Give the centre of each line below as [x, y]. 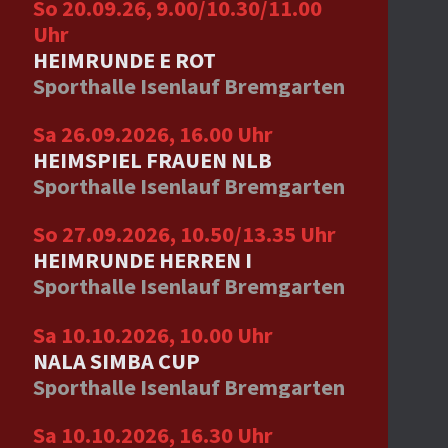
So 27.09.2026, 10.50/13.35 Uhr [184, 234]
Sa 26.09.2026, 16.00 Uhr [152, 133]
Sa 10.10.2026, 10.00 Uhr [152, 334]
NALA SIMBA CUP [116, 360]
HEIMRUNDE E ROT [124, 59]
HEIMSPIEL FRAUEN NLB [152, 159]
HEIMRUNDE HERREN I [142, 260]
